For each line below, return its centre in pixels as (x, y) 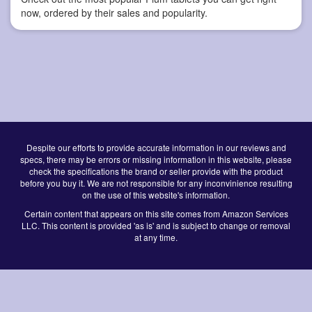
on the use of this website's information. (156, 194)
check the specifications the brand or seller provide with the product (156, 171)
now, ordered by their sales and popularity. (114, 12)
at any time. (156, 237)
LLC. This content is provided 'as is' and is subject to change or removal (156, 225)
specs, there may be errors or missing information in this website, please (156, 159)
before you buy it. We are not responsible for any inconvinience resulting (156, 182)
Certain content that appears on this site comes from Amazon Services (156, 213)
